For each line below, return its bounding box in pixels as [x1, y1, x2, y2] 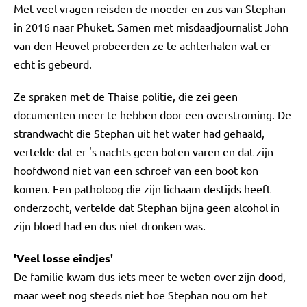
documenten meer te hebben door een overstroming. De [14, 108, 291, 121]
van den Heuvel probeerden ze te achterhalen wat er [14, 38, 271, 52]
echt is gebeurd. [14, 57, 92, 71]
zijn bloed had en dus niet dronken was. [14, 219, 206, 232]
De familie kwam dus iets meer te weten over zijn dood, [14, 269, 286, 283]
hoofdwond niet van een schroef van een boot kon [14, 163, 258, 177]
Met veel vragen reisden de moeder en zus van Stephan [14, 1, 286, 15]
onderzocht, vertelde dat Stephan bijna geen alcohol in [14, 200, 280, 214]
